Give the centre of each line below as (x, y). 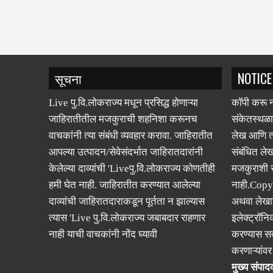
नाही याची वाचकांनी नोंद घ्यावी (103, 234)
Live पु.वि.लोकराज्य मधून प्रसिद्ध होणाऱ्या (123, 103)
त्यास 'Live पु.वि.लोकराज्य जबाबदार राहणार (127, 218)
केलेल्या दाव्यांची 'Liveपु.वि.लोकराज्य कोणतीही (132, 168)
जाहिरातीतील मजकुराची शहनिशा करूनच (123, 119)
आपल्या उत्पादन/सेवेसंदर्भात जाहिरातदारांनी (126, 152)
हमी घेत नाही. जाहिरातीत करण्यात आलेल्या (125, 185)
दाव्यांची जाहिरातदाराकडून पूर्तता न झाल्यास (127, 201)
